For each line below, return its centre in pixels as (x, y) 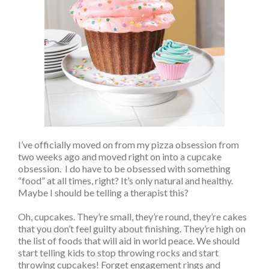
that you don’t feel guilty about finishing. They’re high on (132, 228)
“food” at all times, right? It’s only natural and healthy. (125, 180)
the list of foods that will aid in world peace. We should (129, 240)
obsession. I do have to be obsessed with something (124, 168)
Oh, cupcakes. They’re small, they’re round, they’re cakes (132, 216)
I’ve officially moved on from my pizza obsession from (128, 144)
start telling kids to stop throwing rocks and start (118, 252)
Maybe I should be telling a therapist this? (103, 192)
